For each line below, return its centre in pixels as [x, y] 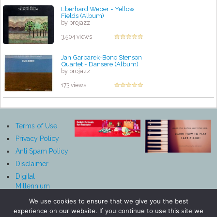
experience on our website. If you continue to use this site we [108, 211]
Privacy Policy [38, 139]
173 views [74, 85]
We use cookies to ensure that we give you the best [108, 201]
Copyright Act [38, 196]
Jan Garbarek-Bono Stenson [101, 57]
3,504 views [77, 37]
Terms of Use [37, 126]
